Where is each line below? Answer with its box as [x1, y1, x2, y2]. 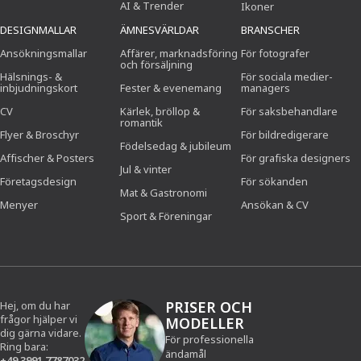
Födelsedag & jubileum [120, 139, 232, 153]
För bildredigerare [240, 127, 329, 142]
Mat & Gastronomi [120, 185, 208, 200]
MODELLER [165, 313, 244, 333]
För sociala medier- [240, 69, 333, 84]
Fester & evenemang [120, 81, 222, 95]
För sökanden [240, 174, 308, 189]
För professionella [165, 332, 254, 346]
